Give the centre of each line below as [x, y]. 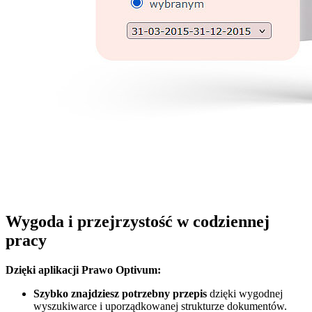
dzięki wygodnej [245, 294]
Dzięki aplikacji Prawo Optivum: [83, 270]
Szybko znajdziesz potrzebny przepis [120, 294]
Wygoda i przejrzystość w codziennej [138, 222]
